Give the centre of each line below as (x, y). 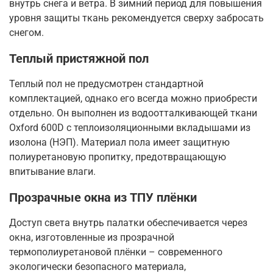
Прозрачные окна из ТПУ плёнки (103, 197)
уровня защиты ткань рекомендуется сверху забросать (136, 18)
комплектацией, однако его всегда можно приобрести (133, 98)
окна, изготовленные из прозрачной (92, 237)
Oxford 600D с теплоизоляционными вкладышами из (130, 127)
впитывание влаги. (52, 171)
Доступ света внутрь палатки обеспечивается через (128, 222)
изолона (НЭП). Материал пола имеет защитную (119, 142)
